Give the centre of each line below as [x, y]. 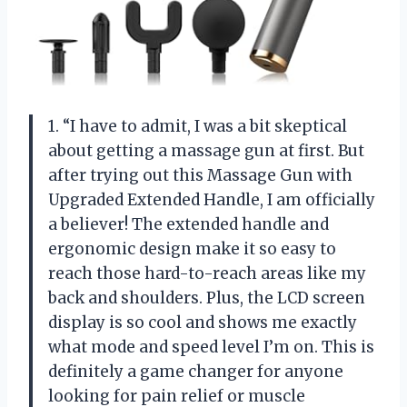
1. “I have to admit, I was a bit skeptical [198, 126]
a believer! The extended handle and [189, 224]
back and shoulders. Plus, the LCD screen [207, 298]
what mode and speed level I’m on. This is [211, 347]
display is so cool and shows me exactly [203, 322]
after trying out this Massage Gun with [200, 175]
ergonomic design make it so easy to [192, 248]
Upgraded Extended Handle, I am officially [212, 199]
